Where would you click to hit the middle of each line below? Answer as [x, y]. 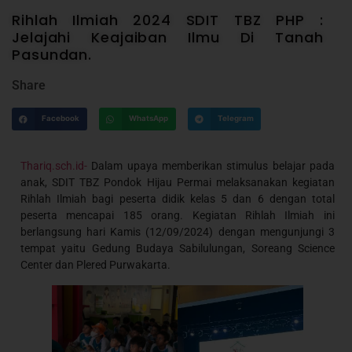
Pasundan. [52, 54]
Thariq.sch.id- [54, 166]
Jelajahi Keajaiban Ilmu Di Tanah [168, 37]
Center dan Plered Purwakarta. [96, 265]
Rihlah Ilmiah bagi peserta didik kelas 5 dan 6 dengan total [178, 199]
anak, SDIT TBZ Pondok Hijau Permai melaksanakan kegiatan [178, 183]
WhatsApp [148, 119]
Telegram [235, 119]
